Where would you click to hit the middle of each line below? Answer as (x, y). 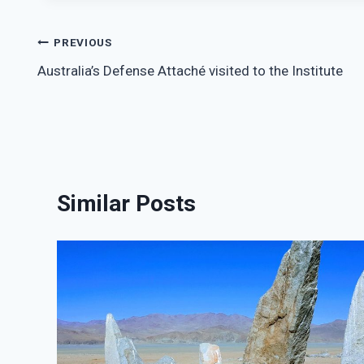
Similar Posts (126, 203)
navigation (90, 81)
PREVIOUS (83, 43)
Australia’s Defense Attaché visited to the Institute (190, 70)
